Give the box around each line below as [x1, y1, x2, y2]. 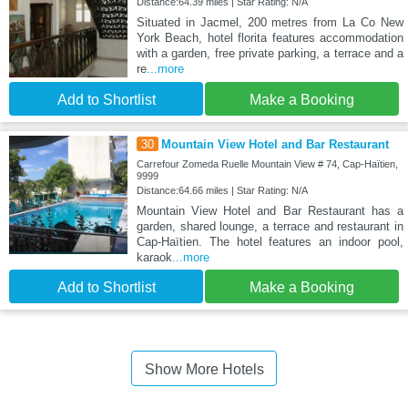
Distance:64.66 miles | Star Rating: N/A [136, 185, 308, 197]
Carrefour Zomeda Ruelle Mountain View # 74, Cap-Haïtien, [136, 158, 398, 170]
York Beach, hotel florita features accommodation [136, 31, 403, 46]
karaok [136, 250, 172, 265]
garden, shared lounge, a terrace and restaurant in [136, 219, 403, 234]
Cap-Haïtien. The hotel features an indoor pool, [136, 235, 403, 250]
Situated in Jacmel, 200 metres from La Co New [136, 15, 403, 30]
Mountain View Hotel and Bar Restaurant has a [136, 204, 403, 219]
